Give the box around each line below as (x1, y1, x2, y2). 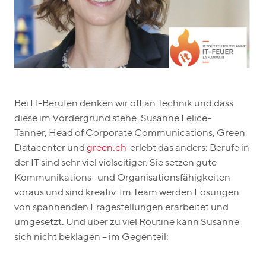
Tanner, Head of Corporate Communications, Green (14, 128, 245, 138)
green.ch (87, 142, 126, 153)
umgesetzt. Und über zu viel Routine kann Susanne (14, 217, 239, 227)
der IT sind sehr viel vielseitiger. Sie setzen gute (14, 157, 217, 168)
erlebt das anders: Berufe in (126, 142, 249, 153)
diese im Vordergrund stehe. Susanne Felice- (14, 113, 211, 123)
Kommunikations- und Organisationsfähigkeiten (14, 172, 230, 183)
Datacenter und (14, 142, 87, 153)
